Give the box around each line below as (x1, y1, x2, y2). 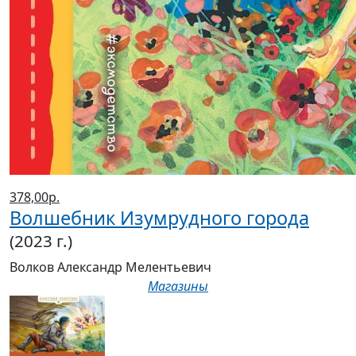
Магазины (148, 277, 208, 296)
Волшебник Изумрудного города (10, 205, 309, 231)
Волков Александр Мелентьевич (10, 258, 211, 277)
